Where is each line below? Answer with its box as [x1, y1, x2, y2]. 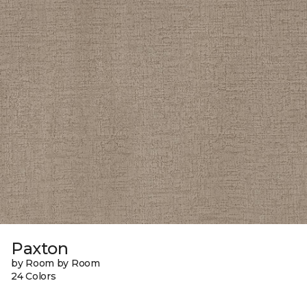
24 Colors [11, 269, 56, 282]
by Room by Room [11, 256, 100, 269]
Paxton [11, 238, 69, 258]
